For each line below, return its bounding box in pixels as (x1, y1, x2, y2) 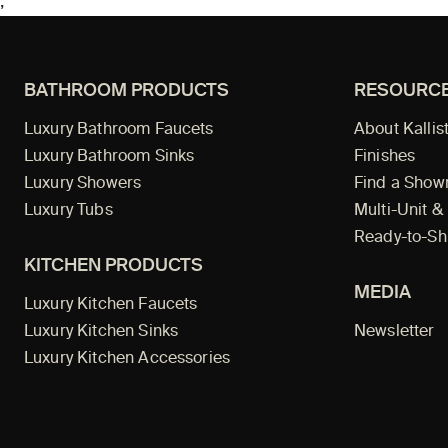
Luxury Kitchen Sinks (24, 323, 179, 340)
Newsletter (354, 323, 435, 340)
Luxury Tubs (24, 202, 113, 219)
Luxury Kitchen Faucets (24, 296, 198, 313)
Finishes (354, 148, 416, 165)
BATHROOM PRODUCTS (24, 81, 229, 100)
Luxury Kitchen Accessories (24, 350, 231, 367)
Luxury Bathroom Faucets (24, 121, 214, 138)
